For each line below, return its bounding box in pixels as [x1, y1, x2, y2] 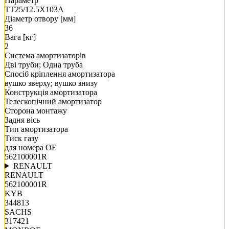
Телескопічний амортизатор [5, 97, 102, 106]
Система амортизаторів [5, 51, 86, 60]
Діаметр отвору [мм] [5, 14, 76, 23]
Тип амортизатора [5, 124, 68, 133]
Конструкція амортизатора [5, 87, 97, 97]
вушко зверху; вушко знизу [5, 78, 98, 87]
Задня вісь [5, 115, 40, 124]
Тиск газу [5, 133, 38, 143]
